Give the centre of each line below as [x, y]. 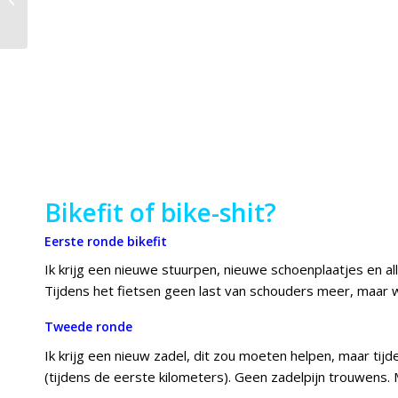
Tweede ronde [90, 327]
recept [48, 18]
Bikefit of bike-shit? [160, 212]
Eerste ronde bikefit [107, 241]
